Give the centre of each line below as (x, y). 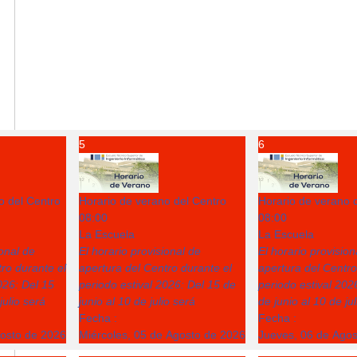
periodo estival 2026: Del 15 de (157, 284)
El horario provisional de (140, 251)
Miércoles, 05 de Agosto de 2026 (162, 335)
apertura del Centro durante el (155, 268)
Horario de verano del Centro (153, 201)
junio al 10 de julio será (137, 301)
